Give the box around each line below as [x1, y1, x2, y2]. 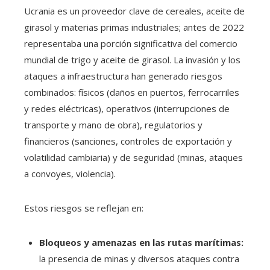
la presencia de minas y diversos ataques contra [39, 252, 239, 265]
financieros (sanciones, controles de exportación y [24, 134, 232, 147]
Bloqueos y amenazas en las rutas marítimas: [39, 236, 243, 248]
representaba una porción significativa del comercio [24, 37, 237, 49]
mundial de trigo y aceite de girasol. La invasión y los [24, 53, 240, 66]
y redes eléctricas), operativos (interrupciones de [24, 102, 230, 115]
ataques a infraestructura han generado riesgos [24, 69, 222, 82]
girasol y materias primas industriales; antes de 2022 [24, 20, 244, 33]
